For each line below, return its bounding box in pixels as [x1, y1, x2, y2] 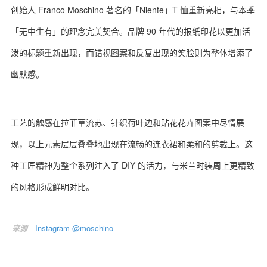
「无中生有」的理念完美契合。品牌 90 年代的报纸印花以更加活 [11, 25, 250, 37]
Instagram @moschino [35, 222, 113, 234]
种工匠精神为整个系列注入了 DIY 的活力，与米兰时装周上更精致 [11, 159, 254, 171]
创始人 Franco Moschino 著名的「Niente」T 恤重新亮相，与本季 [11, 4, 255, 15]
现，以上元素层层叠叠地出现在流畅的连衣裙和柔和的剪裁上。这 [11, 138, 253, 150]
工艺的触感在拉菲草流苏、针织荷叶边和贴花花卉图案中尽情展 [11, 116, 244, 128]
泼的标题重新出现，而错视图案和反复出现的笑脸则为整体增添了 [11, 46, 253, 58]
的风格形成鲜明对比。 [11, 181, 94, 193]
